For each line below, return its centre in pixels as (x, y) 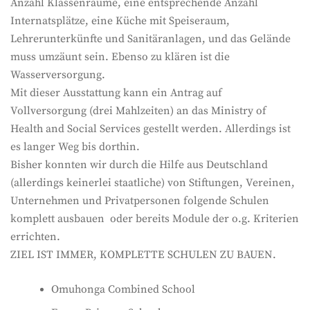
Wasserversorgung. (58, 75)
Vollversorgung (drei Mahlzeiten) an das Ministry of (138, 111)
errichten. (35, 237)
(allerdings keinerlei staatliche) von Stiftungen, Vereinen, (153, 183)
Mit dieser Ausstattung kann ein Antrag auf (116, 93)
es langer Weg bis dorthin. (75, 147)
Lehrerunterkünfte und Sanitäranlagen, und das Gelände (151, 39)
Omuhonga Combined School (124, 289)
